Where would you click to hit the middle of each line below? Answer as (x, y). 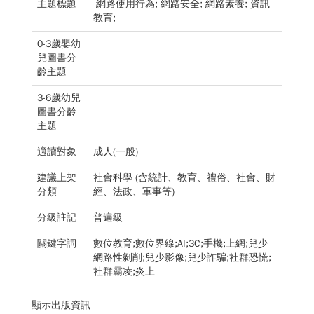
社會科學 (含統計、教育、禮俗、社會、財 (184, 178)
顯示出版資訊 (61, 305)
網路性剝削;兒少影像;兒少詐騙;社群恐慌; (182, 258)
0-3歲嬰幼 (59, 44)
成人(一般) (117, 152)
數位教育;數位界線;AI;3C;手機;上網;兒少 (180, 244)
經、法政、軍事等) (135, 192)
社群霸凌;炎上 (125, 272)
